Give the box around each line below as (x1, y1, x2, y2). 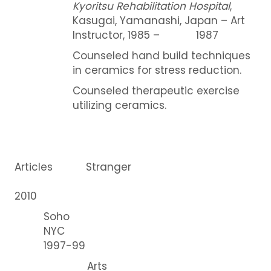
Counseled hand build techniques (72, 48, 250, 63)
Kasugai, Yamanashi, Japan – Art (72, 13, 245, 28)
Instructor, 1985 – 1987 (72, 27, 218, 42)
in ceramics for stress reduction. (72, 62, 241, 77)
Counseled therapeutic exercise (72, 83, 240, 98)
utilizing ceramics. (72, 97, 169, 113)
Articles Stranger (14, 159, 131, 174)
